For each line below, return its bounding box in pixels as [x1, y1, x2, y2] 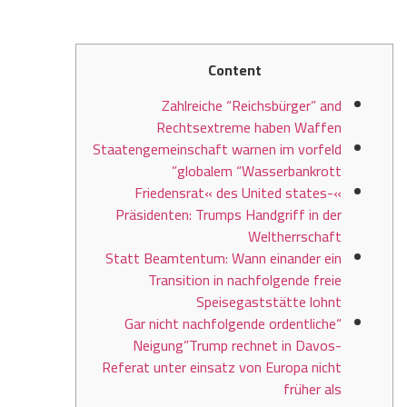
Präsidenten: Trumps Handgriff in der [115, 200, 342, 228]
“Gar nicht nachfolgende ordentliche [124, 309, 336, 337]
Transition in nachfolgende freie [148, 265, 342, 293]
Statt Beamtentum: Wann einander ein [105, 243, 342, 272]
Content [207, 56, 262, 84]
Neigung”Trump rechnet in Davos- [133, 331, 342, 359]
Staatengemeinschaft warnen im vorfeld [93, 134, 342, 163]
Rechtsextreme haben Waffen [156, 113, 342, 141]
